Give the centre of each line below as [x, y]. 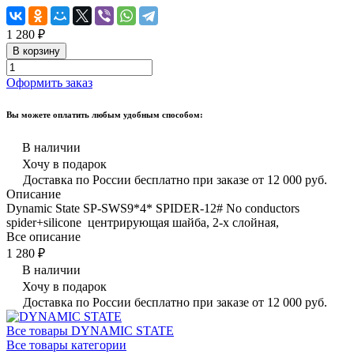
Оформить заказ [49, 82]
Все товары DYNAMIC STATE [90, 330]
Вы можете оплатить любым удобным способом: [105, 114]
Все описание [43, 236]
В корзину [36, 51]
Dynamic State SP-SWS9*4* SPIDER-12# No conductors [153, 208]
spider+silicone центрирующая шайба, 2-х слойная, [143, 222]
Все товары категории [66, 345]
